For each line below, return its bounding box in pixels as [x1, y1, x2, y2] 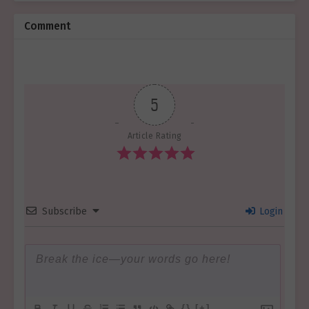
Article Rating [127, 131, 182, 141]
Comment [24, 20, 71, 32]
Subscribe [42, 206, 87, 217]
